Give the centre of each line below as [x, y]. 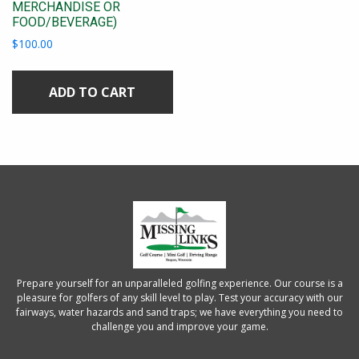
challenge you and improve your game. [179, 327]
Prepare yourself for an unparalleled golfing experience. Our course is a [179, 283]
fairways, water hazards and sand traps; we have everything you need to [179, 312]
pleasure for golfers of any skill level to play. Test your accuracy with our [179, 298]
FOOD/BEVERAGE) [65, 22]
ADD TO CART [93, 93]
